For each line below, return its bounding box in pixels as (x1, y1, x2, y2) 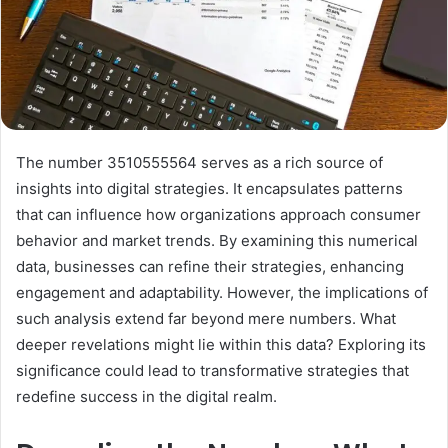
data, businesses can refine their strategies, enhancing (16, 256, 404, 276)
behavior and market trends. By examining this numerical (16, 230, 418, 250)
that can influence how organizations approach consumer (16, 204, 421, 224)
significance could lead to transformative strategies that (16, 360, 409, 380)
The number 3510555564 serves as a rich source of (16, 152, 383, 172)
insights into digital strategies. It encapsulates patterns (16, 178, 403, 198)
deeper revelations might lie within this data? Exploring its (16, 334, 426, 354)
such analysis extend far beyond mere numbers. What (16, 308, 396, 328)
